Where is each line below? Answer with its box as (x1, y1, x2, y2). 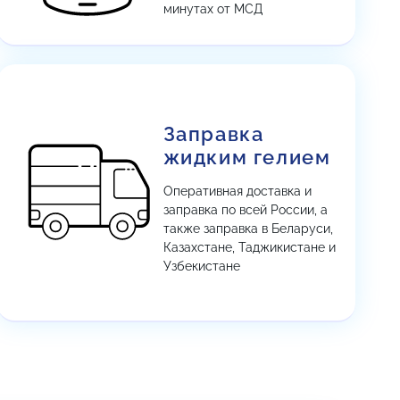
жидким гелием (162, 146, 331, 169)
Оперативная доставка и (162, 184, 312, 198)
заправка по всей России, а (162, 203, 328, 217)
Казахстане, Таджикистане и (162, 240, 336, 254)
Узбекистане (162, 259, 240, 273)
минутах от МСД (162, 2, 262, 16)
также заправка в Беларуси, (162, 221, 333, 236)
